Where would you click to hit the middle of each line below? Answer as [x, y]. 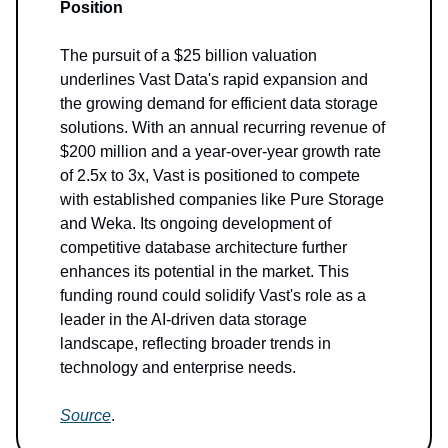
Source [85, 416]
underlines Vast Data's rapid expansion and [214, 80]
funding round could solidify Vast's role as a [213, 296]
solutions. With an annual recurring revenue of [222, 128]
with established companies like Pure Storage [222, 200]
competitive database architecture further [203, 248]
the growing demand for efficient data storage [219, 104]
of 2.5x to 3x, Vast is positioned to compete [210, 176]
